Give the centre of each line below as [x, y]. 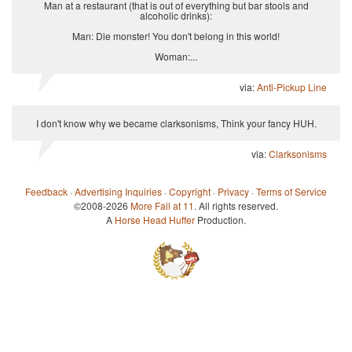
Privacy [233, 192]
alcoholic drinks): [176, 16]
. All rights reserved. [236, 206]
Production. [220, 220]
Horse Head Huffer [155, 220]
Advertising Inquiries [118, 192]
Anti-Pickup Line [292, 87]
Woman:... [176, 57]
